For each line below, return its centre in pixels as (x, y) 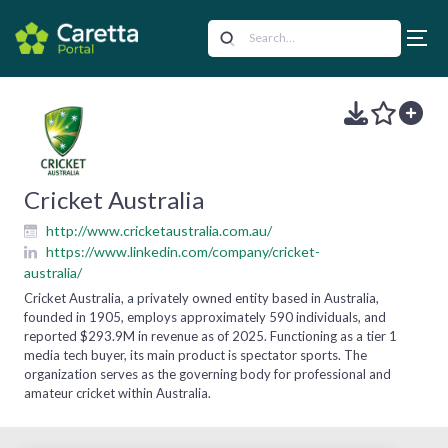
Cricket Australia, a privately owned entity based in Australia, (201, 297)
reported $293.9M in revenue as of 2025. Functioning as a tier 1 (210, 335)
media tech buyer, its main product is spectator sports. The (195, 354)
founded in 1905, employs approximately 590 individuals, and (205, 316)
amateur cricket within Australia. (117, 392)
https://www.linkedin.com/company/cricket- (183, 251)
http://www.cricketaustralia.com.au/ (159, 230)
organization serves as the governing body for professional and (207, 373)
